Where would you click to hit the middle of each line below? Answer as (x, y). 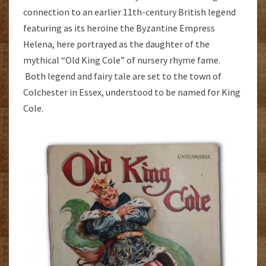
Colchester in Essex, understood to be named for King (132, 92)
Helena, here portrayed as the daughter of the (116, 44)
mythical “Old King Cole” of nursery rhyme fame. (122, 60)
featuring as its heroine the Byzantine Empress (119, 28)
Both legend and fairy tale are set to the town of (122, 76)
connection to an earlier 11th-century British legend (129, 12)
